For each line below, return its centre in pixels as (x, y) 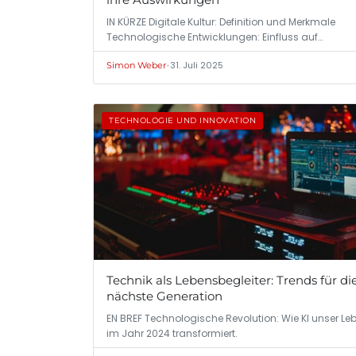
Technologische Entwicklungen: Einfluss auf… (215, 37)
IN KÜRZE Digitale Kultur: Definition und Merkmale (221, 21)
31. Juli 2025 (197, 65)
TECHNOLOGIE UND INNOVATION (182, 120)
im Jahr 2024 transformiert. (172, 334)
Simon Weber (136, 65)
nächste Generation (164, 296)
